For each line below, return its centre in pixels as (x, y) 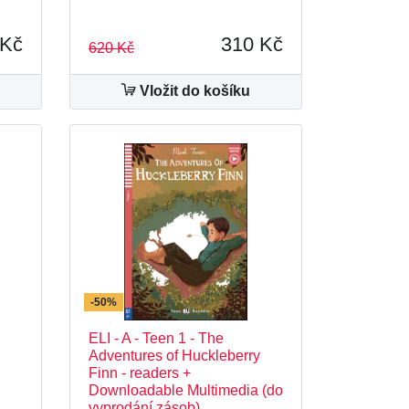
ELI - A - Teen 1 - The (156, 338)
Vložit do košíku (193, 91)
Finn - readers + (140, 373)
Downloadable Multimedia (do (186, 390)
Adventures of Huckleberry (174, 356)
